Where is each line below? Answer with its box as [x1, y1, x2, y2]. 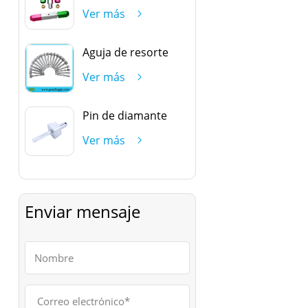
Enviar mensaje [24, 199, 140, 223]
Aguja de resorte [82, 44, 168, 60]
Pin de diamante [82, 107, 167, 123]
